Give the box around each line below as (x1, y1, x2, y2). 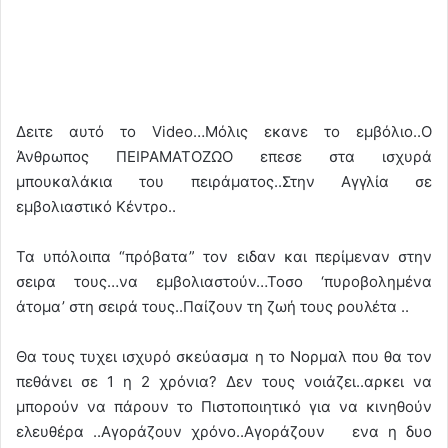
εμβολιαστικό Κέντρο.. (16, 196, 176, 216)
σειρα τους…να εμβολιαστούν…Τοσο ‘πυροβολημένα (16, 271, 432, 291)
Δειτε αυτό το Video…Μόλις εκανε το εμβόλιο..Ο (16, 121, 432, 141)
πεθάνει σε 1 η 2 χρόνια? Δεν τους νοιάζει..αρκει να (16, 371, 432, 391)
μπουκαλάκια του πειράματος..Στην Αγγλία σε (16, 171, 432, 191)
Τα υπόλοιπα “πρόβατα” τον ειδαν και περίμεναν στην (16, 246, 432, 266)
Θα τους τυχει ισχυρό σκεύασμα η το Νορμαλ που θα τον (16, 346, 432, 366)
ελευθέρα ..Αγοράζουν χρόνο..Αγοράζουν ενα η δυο (16, 421, 432, 441)
